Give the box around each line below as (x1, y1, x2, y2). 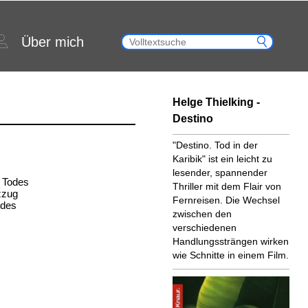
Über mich (21, 34, 84, 49)
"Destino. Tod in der (172, 140, 258, 151)
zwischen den (172, 208, 232, 219)
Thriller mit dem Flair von (172, 181, 281, 192)
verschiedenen (172, 222, 236, 233)
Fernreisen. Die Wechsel (172, 195, 280, 206)
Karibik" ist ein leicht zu (172, 153, 272, 164)
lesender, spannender (172, 167, 267, 178)
